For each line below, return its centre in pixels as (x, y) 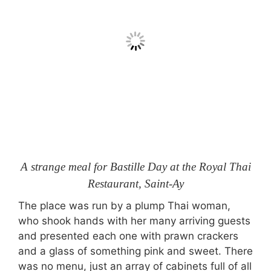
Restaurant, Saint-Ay (135, 183)
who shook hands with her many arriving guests (134, 221)
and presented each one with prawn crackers (128, 236)
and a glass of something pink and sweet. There (135, 251)
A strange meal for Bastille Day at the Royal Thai (135, 166)
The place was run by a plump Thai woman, (124, 206)
